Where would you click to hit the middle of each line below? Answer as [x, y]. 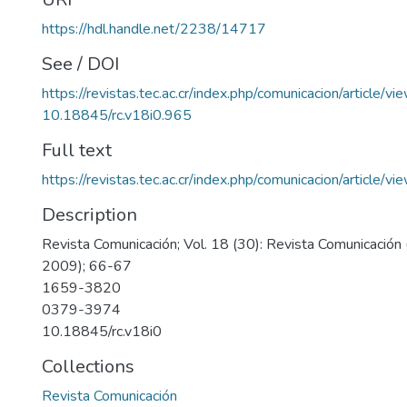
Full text [77, 150]
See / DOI [80, 64]
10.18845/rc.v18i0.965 [117, 115]
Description [89, 215]
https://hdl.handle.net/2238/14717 [154, 29]
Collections [88, 367]
